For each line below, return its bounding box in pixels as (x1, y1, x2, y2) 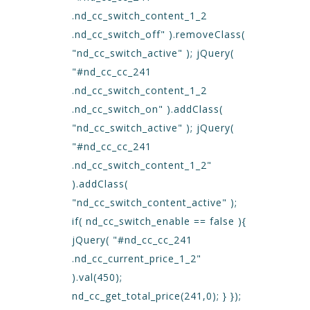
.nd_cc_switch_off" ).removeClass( (72, 28, 245, 41)
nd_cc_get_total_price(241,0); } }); (72, 289, 241, 302)
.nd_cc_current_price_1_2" (72, 252, 201, 265)
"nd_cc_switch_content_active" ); (72, 196, 237, 209)
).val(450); (72, 271, 122, 284)
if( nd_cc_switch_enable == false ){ (72, 215, 246, 228)
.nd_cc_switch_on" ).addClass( (72, 102, 223, 116)
